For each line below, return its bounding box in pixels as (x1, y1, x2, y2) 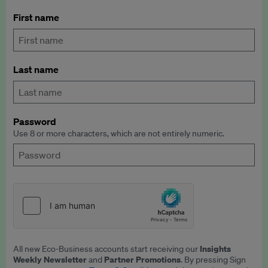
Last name (13, 63, 59, 75)
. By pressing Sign (181, 254, 246, 265)
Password (13, 115, 56, 127)
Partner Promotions (104, 254, 181, 265)
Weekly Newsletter (13, 254, 87, 265)
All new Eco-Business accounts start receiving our (13, 243, 200, 254)
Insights (200, 243, 231, 254)
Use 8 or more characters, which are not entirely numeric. (13, 128, 224, 139)
